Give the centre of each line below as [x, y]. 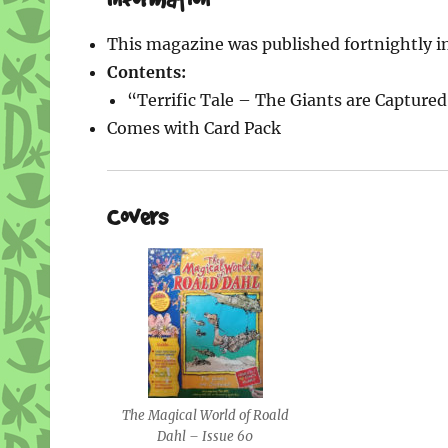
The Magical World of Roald [205, 415]
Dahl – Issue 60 [205, 436]
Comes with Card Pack [193, 127]
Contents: [146, 71]
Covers [137, 215]
